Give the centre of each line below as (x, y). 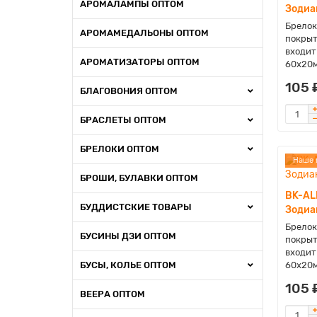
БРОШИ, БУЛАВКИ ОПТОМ (139, 178)
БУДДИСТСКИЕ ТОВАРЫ (136, 207)
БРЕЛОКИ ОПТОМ (120, 149)
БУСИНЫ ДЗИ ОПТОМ (128, 236)
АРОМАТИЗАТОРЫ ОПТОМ (140, 62)
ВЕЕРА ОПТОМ (113, 294)
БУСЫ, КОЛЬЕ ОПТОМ (128, 265)
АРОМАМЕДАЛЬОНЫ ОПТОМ (144, 33)
